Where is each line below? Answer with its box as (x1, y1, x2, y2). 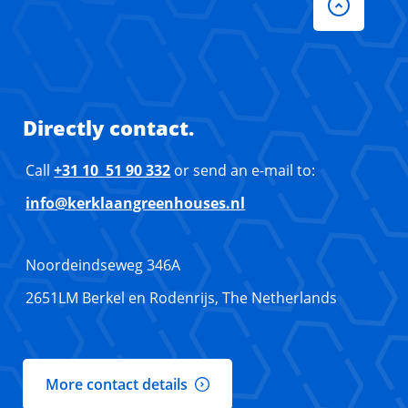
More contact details (46, 374, 189, 395)
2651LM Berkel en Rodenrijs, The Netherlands (25, 288, 338, 309)
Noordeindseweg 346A (25, 255, 181, 276)
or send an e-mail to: (170, 160, 316, 181)
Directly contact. (23, 114, 195, 142)
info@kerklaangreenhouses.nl (25, 193, 246, 214)
